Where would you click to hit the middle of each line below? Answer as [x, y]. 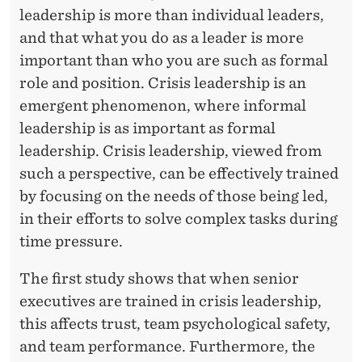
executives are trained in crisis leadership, [170, 301]
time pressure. [71, 241]
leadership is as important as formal [147, 128]
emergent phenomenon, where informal [163, 105]
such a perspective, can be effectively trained [179, 173]
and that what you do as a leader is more [162, 37]
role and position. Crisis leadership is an [163, 82]
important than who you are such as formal [174, 60]
